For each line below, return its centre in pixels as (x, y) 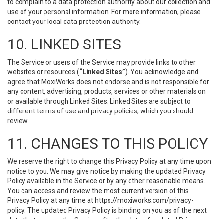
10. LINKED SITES (64, 44)
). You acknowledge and (162, 72)
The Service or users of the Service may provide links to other (101, 62)
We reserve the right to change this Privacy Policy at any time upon (109, 161)
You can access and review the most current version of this (98, 191)
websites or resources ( (43, 72)
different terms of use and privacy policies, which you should (100, 111)
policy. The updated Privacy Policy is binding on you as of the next (107, 210)
